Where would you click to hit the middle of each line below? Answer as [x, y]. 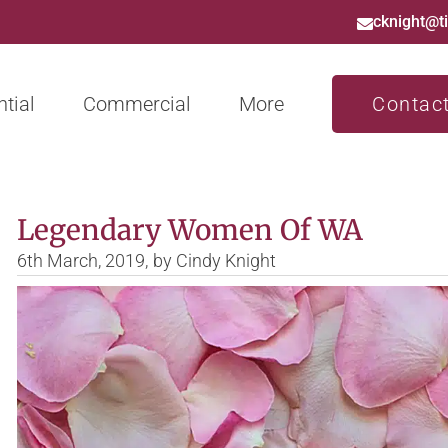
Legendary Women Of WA [189, 230]
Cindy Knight [223, 260]
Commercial [137, 104]
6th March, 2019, [82, 260]
